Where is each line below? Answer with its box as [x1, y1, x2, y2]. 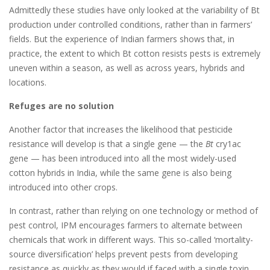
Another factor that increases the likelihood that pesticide [9, 123, 233, 135]
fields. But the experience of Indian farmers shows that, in [9, 33, 234, 45]
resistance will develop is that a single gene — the [9, 137, 206, 149]
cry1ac [216, 137, 241, 149]
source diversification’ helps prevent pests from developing [9, 248, 237, 260]
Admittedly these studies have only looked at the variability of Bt [9, 4, 260, 16]
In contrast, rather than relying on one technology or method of [9, 204, 258, 216]
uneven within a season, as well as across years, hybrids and [9, 61, 245, 74]
